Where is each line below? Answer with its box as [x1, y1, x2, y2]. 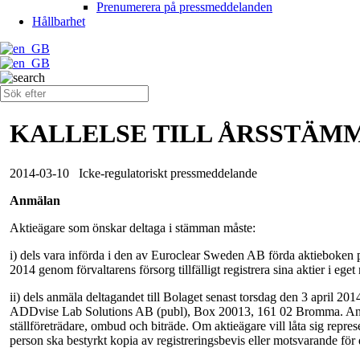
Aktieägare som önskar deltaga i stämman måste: [10, 220, 256, 235]
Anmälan [10, 193, 60, 207]
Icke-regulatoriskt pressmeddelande [79, 166, 257, 180]
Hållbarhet [32, 14, 85, 28]
